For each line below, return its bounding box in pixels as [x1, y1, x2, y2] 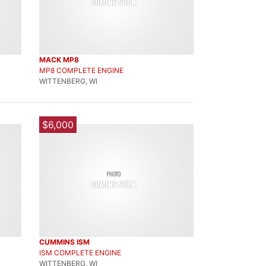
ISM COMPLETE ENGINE [39, 248, 121, 257]
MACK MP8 [39, 55, 79, 64]
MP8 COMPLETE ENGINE [39, 66, 123, 75]
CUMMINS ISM [39, 237, 90, 246]
